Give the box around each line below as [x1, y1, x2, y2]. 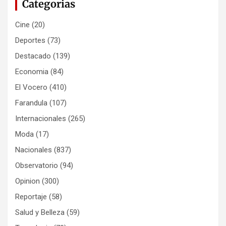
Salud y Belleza [15, 208, 65, 217]
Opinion [15, 177, 40, 186]
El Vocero [15, 83, 47, 92]
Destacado [15, 51, 51, 61]
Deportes [15, 36, 45, 45]
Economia [15, 67, 48, 77]
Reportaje [15, 192, 47, 202]
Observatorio [15, 161, 58, 171]
